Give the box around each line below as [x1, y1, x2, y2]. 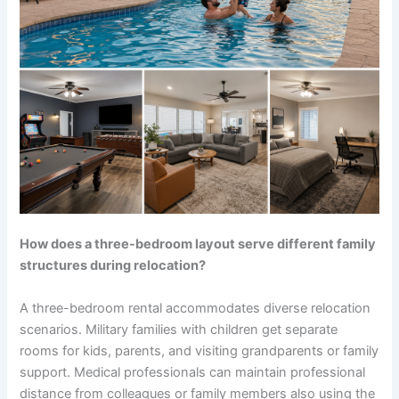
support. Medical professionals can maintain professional [20, 363, 366, 380]
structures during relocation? [20, 257, 207, 274]
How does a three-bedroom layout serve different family [20, 236, 377, 253]
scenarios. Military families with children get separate [20, 321, 338, 338]
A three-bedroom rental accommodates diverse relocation [20, 299, 371, 316]
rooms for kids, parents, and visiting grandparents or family [20, 342, 379, 359]
